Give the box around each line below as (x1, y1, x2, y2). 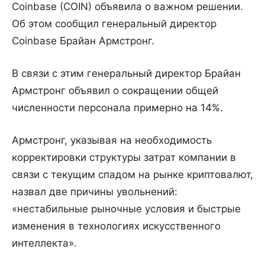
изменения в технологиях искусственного (12, 219, 221, 232)
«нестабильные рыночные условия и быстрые (12, 202, 241, 215)
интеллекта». (12, 237, 77, 249)
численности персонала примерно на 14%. (12, 101, 223, 114)
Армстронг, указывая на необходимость (12, 134, 212, 146)
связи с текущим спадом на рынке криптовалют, (12, 168, 253, 180)
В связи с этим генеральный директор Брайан (12, 67, 241, 79)
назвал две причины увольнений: (12, 185, 177, 198)
